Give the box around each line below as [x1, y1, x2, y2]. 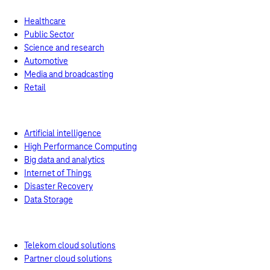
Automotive [24, 55, 68, 66]
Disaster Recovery [24, 181, 93, 192]
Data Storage [24, 194, 73, 205]
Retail [24, 82, 46, 93]
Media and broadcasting [24, 69, 113, 80]
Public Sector [24, 29, 74, 40]
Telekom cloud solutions [24, 240, 116, 251]
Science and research [24, 42, 104, 53]
